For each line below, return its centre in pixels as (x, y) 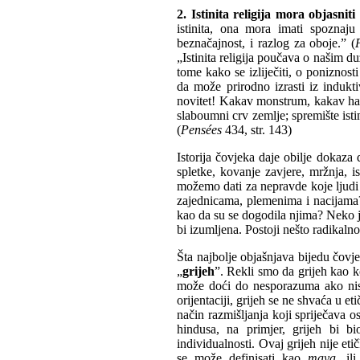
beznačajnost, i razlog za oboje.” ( (266, 43)
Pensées (201, 130)
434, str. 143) (258, 130)
